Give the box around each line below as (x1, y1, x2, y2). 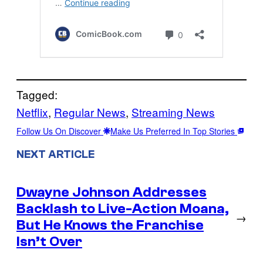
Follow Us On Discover (16, 125, 103, 137)
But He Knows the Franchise (16, 217, 204, 233)
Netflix (16, 104, 48, 120)
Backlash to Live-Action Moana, (16, 200, 229, 217)
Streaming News (131, 104, 215, 120)
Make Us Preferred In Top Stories (110, 125, 237, 137)
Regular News (54, 104, 126, 120)
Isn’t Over (16, 233, 82, 249)
